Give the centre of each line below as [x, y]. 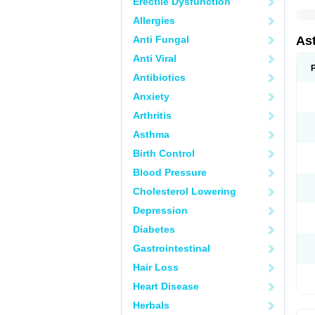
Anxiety [151, 96]
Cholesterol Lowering [185, 191]
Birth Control [164, 153]
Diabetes [154, 229]
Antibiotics [159, 77]
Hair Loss [156, 267]
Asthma [151, 134]
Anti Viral [155, 58]
